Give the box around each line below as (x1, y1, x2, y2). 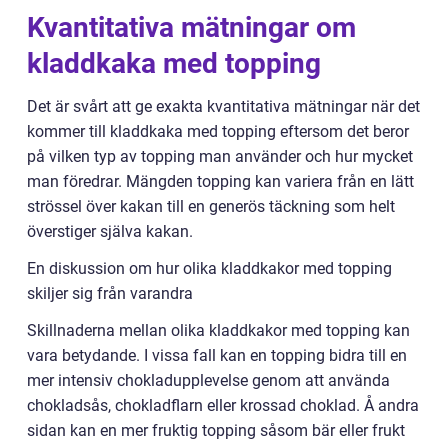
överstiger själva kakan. (27, 221, 193, 241)
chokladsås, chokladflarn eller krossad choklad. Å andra (27, 395, 419, 415)
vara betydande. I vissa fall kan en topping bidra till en (27, 345, 407, 365)
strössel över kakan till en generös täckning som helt (27, 196, 395, 216)
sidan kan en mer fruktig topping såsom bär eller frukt (27, 420, 405, 440)
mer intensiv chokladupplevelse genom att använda (27, 370, 390, 390)
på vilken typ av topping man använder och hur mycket (27, 146, 413, 166)
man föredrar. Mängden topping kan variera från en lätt (27, 171, 414, 191)
